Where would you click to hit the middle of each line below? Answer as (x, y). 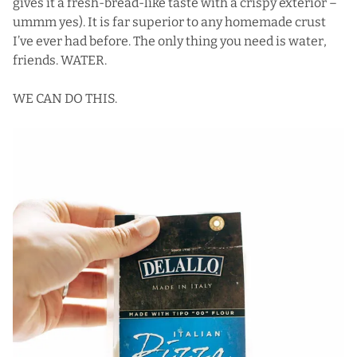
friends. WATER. (60, 60)
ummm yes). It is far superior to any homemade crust (169, 22)
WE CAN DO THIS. (65, 98)
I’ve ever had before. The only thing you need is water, (170, 41)
